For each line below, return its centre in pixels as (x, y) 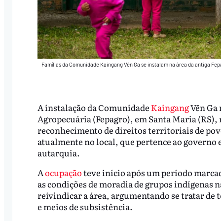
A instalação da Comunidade (94, 107)
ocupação (64, 172)
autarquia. (58, 152)
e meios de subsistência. (85, 206)
